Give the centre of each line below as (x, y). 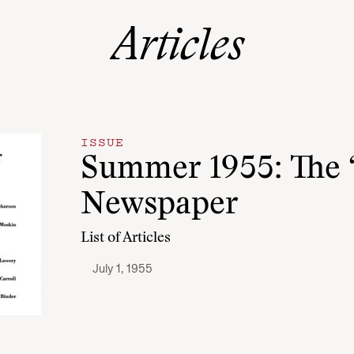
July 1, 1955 (122, 269)
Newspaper (160, 206)
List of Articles (126, 239)
